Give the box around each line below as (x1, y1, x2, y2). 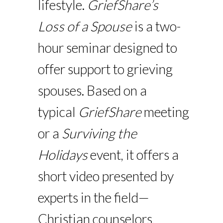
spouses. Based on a (38, 82, 147, 99)
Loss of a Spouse (38, 18, 132, 35)
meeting (141, 104, 190, 120)
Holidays (38, 146, 91, 163)
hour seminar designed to (38, 39, 178, 56)
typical (38, 104, 79, 120)
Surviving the (62, 125, 137, 142)
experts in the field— (38, 189, 149, 206)
